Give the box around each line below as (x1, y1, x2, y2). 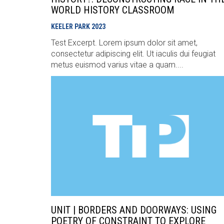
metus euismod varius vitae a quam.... (51, 60, 183, 69)
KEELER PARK (51, 22, 91, 30)
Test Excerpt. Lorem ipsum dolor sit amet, (51, 38, 197, 47)
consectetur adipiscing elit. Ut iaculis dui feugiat (51, 49, 215, 58)
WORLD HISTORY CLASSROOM (51, 4, 174, 16)
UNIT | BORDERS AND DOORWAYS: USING (51, 204, 216, 216)
